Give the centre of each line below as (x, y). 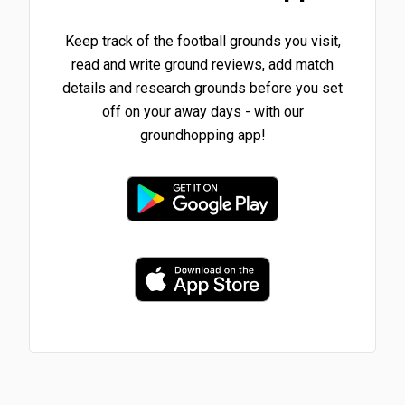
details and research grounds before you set (202, 88)
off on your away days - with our (202, 111)
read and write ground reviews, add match (202, 64)
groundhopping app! (202, 135)
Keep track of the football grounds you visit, (202, 41)
